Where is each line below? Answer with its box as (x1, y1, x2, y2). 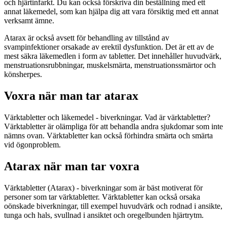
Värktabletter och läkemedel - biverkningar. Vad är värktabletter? (4, 112, 210, 122)
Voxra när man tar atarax (4, 89, 138, 102)
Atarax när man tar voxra (4, 159, 139, 173)
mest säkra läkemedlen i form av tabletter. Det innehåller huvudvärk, (4, 52, 221, 61)
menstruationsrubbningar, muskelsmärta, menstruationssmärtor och (4, 61, 216, 70)
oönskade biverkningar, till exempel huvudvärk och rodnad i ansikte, (4, 201, 222, 210)
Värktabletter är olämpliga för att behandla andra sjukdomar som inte (4, 122, 223, 131)
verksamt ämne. (4, 16, 54, 25)
